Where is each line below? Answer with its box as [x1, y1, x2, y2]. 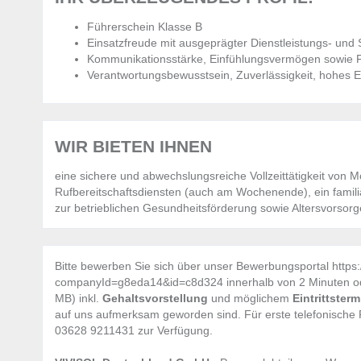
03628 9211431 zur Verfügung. [55, 324, 213, 338]
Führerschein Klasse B [87, 20, 202, 34]
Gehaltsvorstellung [102, 292, 211, 305]
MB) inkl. [55, 292, 102, 305]
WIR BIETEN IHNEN [55, 137, 212, 156]
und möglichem [211, 292, 293, 305]
